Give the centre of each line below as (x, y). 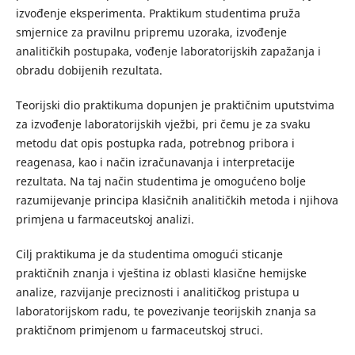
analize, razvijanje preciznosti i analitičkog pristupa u (157, 292)
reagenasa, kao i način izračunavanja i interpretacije (155, 162)
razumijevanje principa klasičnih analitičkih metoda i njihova (177, 200)
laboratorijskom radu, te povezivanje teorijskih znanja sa (166, 311)
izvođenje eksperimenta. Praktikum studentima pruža (158, 13)
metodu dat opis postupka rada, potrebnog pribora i (155, 143)
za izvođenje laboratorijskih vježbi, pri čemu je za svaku (163, 124)
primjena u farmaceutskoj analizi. (105, 219)
